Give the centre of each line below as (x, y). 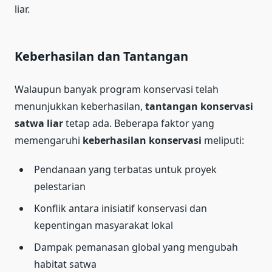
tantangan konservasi (199, 106)
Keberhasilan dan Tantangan (101, 56)
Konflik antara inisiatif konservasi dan (121, 208)
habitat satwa (65, 264)
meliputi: (223, 140)
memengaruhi (49, 140)
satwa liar (39, 123)
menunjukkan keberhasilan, (80, 106)
